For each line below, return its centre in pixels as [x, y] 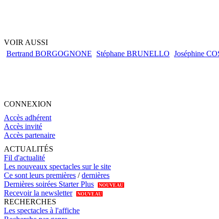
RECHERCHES [30, 202]
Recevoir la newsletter [38, 193]
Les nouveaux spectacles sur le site [57, 167]
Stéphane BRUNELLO [133, 54]
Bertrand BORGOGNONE [49, 54]
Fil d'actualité [24, 158]
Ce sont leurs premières [40, 175]
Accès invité [23, 127]
